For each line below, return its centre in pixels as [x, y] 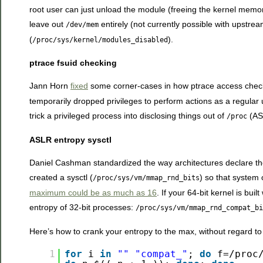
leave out [48, 24]
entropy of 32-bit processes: [82, 208]
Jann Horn [50, 86]
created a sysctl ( [61, 178]
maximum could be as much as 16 [93, 193]
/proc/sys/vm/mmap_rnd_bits [146, 178]
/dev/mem [82, 24]
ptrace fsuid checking [73, 63]
